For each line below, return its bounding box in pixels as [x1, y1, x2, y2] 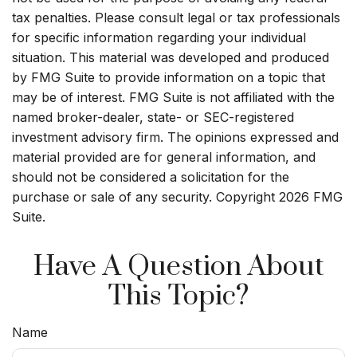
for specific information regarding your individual [12, 29, 306, 46]
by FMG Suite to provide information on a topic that [12, 69, 325, 86]
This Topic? [108, 279, 249, 315]
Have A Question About [33, 249, 324, 285]
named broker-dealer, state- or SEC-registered [12, 109, 294, 126]
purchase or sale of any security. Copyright [12, 189, 279, 206]
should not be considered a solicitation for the [12, 169, 289, 186]
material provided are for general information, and [12, 149, 316, 166]
